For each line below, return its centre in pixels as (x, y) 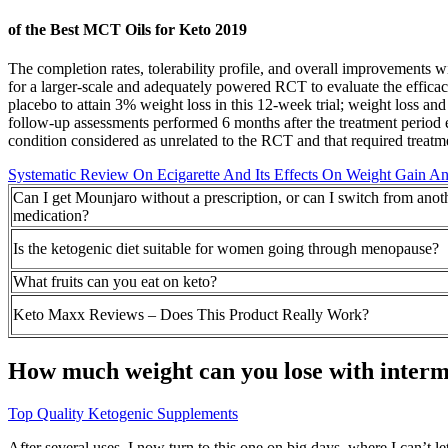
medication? (51, 216)
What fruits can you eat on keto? (115, 282)
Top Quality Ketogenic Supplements (123, 414)
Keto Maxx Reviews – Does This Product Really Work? (191, 315)
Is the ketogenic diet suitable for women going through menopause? (226, 249)
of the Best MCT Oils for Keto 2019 (127, 30)
